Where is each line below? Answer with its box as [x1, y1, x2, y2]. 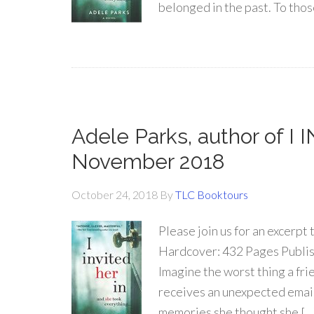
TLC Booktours [175, 188, 248, 201]
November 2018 [71, 149, 225, 174]
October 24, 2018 [71, 188, 158, 201]
